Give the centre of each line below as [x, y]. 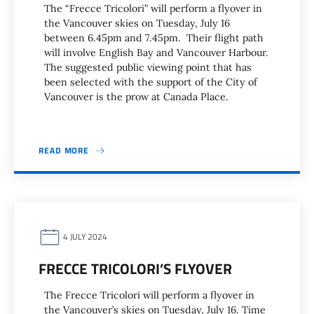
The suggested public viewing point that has [148, 67]
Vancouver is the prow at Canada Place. [139, 97]
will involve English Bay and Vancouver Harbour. [156, 53]
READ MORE [64, 150]
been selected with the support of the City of [151, 82]
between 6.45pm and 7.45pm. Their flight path [154, 38]
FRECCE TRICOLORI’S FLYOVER [135, 268]
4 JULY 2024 [84, 237]
